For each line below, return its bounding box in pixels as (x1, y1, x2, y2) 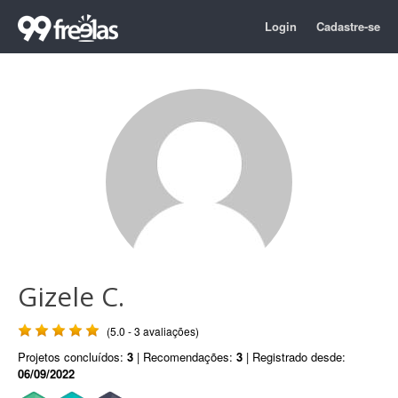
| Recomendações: (133, 348, 236, 365)
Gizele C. (18, 278, 124, 314)
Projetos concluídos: (18, 348, 127, 365)
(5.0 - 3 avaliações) (107, 323, 199, 338)
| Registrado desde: (243, 348, 346, 365)
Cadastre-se (316, 18, 380, 35)
